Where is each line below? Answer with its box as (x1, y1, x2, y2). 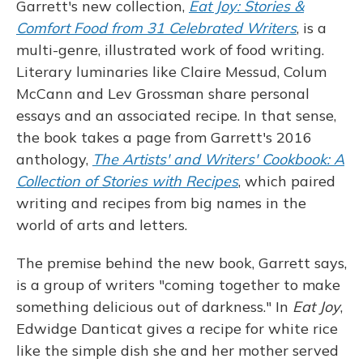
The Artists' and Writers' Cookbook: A (92, 150, 344, 169)
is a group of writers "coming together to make (16, 275, 340, 295)
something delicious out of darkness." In (16, 297, 293, 317)
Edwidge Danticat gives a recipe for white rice (16, 319, 338, 339)
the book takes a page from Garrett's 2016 (16, 128, 312, 147)
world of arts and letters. (16, 216, 187, 235)
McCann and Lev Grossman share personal (16, 84, 310, 104)
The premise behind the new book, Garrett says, (16, 254, 347, 273)
